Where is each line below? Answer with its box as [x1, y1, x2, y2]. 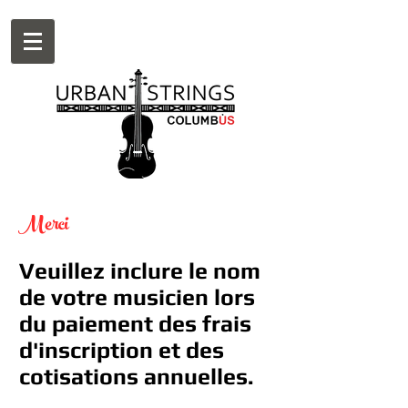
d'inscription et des [19, 337, 224, 363]
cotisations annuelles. [19, 363, 253, 390]
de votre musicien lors [19, 284, 255, 311]
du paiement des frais [19, 311, 251, 337]
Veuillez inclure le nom [19, 258, 260, 284]
